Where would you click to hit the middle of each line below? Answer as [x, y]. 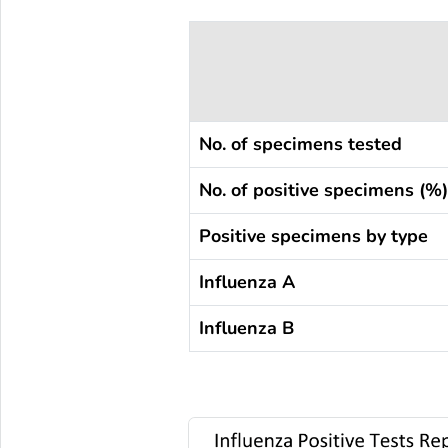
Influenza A [246, 281]
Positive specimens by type [313, 235]
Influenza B [246, 327]
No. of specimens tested [300, 143]
